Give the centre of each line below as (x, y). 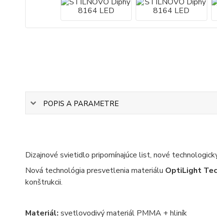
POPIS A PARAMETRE (81, 103)
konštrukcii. (44, 182)
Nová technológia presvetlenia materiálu (95, 171)
